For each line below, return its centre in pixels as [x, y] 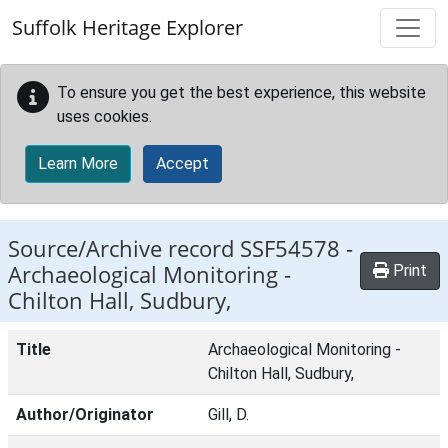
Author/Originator [85, 414]
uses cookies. [104, 116]
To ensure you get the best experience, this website [241, 92]
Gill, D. [228, 414]
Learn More [78, 163]
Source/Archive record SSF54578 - [180, 248]
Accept [182, 163]
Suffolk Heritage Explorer [127, 27]
